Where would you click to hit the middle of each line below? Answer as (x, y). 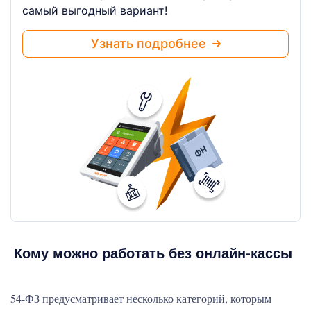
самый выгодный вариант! (95, 10)
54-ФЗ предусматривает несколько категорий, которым (141, 298)
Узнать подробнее (151, 43)
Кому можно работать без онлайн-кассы (153, 252)
